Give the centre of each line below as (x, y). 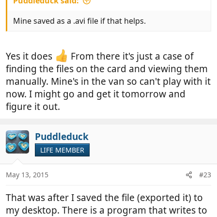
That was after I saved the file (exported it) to (104, 198)
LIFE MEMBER (62, 150)
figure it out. (33, 106)
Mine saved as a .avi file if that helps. (79, 21)
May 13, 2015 (27, 175)
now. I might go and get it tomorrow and (96, 94)
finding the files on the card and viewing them (107, 69)
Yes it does (30, 56)
